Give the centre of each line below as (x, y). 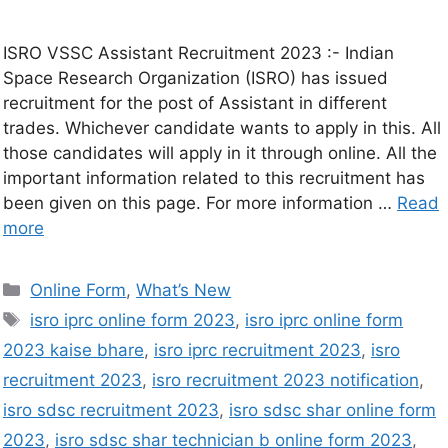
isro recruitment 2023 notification (285, 379)
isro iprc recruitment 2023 (257, 349)
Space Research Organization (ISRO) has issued (195, 77)
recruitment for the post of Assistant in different (195, 102)
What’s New (184, 289)
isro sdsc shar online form (332, 409)
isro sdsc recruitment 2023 (111, 409)
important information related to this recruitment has (214, 177)
